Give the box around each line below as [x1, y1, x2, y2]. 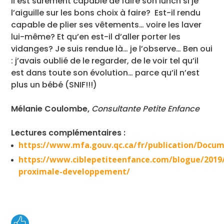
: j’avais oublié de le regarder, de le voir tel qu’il [11, 54, 199, 66]
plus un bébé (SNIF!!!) [11, 78, 97, 90]
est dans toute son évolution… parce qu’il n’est [11, 66, 200, 78]
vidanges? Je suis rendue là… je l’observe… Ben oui [11, 42, 213, 54]
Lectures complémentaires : [11, 126, 126, 138]
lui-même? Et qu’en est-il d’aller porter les [11, 30, 181, 42]
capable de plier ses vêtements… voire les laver [11, 18, 202, 30]
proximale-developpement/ [18, 165, 130, 177]
